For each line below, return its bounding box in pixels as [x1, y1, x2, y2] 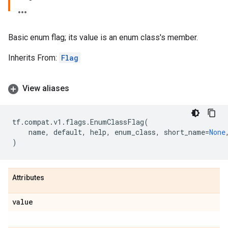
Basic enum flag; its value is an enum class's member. [8, 33, 198, 42]
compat [24, 117, 49, 127]
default [53, 127, 82, 137]
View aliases [22, 83, 69, 93]
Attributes [12, 174, 44, 182]
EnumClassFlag [90, 117, 144, 127]
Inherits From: [8, 53, 59, 63]
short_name [164, 127, 205, 137]
